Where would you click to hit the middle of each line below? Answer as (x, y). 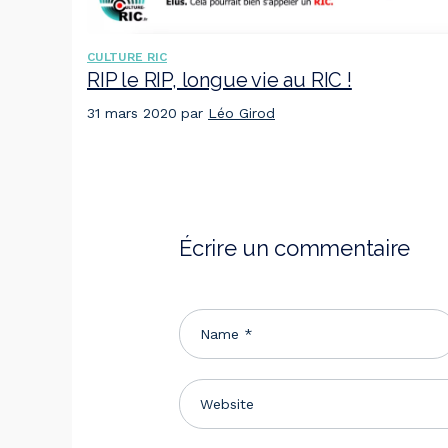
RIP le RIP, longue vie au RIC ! (219, 79)
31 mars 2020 (132, 112)
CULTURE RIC (127, 56)
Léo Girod (241, 112)
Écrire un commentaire (295, 247)
